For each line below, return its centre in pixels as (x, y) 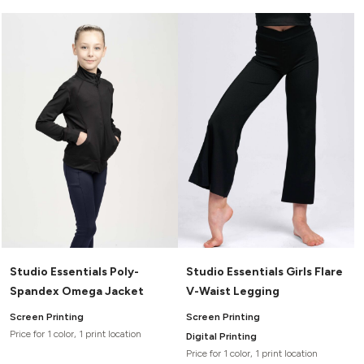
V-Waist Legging (233, 291)
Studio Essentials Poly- (74, 271)
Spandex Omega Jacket (77, 291)
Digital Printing (221, 336)
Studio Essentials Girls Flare (264, 271)
